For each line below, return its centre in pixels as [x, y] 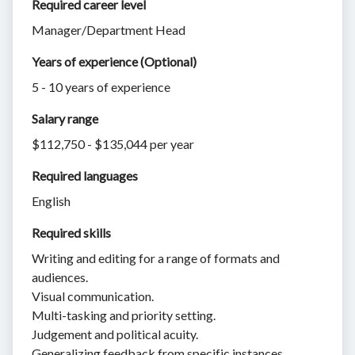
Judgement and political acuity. [115, 334]
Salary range [65, 118]
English [51, 200]
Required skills [73, 232]
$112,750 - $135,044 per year [113, 143]
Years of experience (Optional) [114, 61]
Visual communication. [93, 296]
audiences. [60, 277]
